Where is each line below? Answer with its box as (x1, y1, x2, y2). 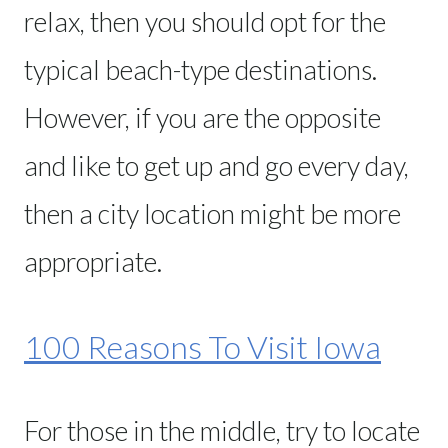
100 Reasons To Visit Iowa (24, 326, 381, 366)
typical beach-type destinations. (24, 52, 377, 86)
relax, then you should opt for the (24, 4, 386, 38)
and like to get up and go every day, (24, 148, 409, 182)
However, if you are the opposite (24, 100, 381, 134)
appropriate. (24, 244, 162, 278)
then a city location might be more (24, 196, 401, 230)
